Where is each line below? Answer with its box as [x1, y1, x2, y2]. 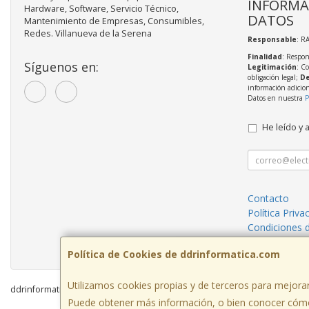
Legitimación [247, 62, 297, 72]
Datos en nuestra [247, 93, 305, 103]
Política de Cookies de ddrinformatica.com [68, 248, 280, 261]
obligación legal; [247, 72, 300, 83]
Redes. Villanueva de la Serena [24, 28, 152, 40]
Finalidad [247, 52, 282, 62]
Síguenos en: [24, 59, 99, 76]
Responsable [247, 34, 297, 45]
